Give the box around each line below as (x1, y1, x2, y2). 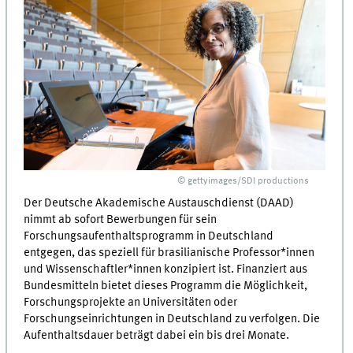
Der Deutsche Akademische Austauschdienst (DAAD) (24, 196, 295, 210)
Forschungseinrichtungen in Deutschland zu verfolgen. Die (24, 312, 321, 325)
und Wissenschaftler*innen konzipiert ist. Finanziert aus (24, 262, 308, 276)
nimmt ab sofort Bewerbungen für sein (24, 213, 217, 226)
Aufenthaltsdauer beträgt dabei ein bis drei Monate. (24, 329, 290, 342)
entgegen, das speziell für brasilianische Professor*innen (24, 246, 315, 259)
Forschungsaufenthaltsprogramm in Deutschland (24, 229, 274, 243)
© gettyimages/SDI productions (177, 176, 310, 187)
